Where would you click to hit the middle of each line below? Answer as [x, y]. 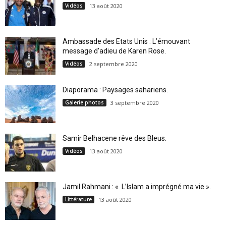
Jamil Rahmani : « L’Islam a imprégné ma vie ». [137, 186]
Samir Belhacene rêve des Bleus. [115, 138]
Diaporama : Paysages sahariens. [115, 90]
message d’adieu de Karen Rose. [114, 51]
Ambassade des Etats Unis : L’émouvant [126, 41]
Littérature [78, 199]
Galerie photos [84, 102]
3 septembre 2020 [135, 102]
